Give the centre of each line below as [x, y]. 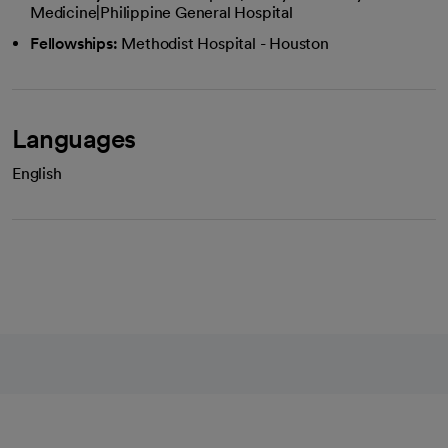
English [37, 173]
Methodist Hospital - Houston [225, 43]
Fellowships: [74, 43]
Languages [74, 138]
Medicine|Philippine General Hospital [161, 12]
